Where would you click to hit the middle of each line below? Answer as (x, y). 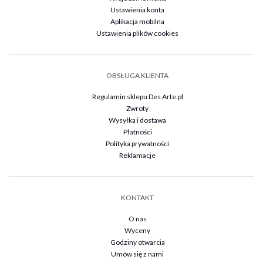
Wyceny (137, 230)
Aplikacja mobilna (137, 21)
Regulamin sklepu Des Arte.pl (137, 96)
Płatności (137, 131)
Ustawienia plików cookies (137, 33)
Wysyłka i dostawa (137, 120)
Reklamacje (137, 155)
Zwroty (137, 108)
